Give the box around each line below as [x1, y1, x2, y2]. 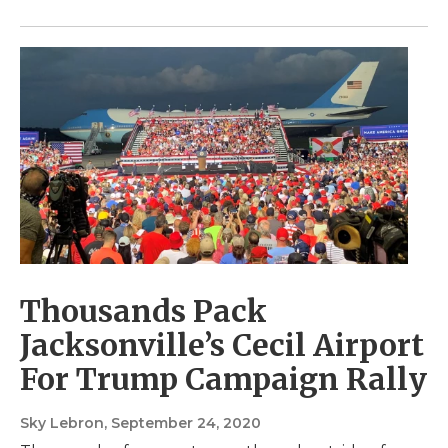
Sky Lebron [20, 413, 104, 432]
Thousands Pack [20, 291, 267, 330]
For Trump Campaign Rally [20, 359, 427, 398]
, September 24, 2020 [104, 413, 261, 432]
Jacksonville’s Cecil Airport [20, 325, 424, 364]
